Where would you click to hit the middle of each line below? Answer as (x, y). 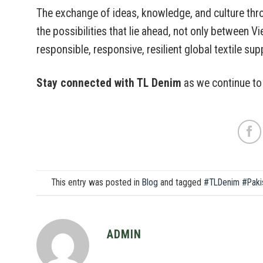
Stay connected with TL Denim (109, 83)
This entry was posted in (97, 182)
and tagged (181, 182)
